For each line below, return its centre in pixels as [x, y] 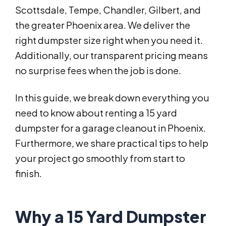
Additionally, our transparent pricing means [111, 55]
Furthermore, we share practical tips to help [112, 143]
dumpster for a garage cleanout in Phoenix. [110, 128]
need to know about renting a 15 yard [96, 113]
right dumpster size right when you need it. [109, 40]
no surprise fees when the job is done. [98, 71]
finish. [29, 174]
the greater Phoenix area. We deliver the [103, 25]
